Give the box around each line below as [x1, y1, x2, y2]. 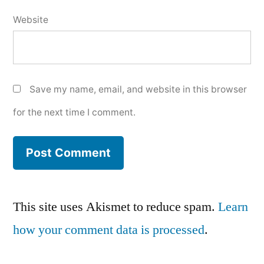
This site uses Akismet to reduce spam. [13, 198, 218, 215]
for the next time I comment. [13, 107, 136, 118]
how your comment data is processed [13, 221, 204, 238]
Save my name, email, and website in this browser [29, 84, 247, 95]
